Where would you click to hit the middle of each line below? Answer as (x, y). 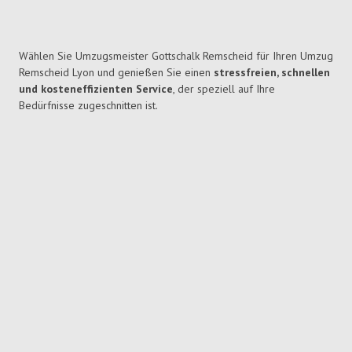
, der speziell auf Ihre (224, 89)
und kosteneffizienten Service (96, 89)
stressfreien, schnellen (272, 73)
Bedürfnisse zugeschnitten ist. (88, 106)
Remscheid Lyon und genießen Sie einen (116, 73)
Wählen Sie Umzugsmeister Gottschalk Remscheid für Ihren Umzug (176, 56)
